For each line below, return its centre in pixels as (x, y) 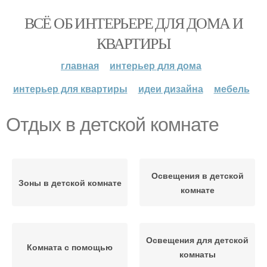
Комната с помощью (70, 247)
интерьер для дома (156, 65)
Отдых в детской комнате (112, 125)
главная (80, 65)
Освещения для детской (197, 240)
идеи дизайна (170, 89)
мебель (232, 89)
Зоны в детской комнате (70, 182)
